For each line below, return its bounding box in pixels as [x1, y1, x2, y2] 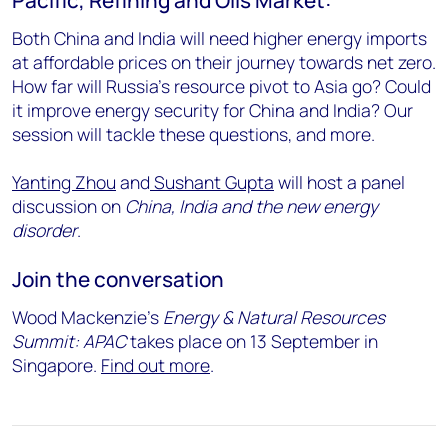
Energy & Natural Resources [163, 304, 385, 329]
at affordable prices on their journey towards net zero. [12, 49, 436, 74]
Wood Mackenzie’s [12, 304, 163, 329]
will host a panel [274, 169, 405, 194]
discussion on [12, 193, 125, 218]
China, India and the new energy [125, 193, 378, 218]
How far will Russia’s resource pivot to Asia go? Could [12, 73, 431, 98]
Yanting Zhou [12, 169, 116, 194]
